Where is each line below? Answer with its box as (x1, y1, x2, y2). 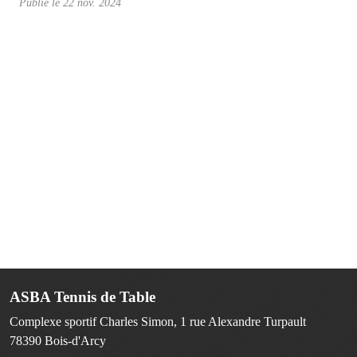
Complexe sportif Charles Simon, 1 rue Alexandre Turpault (10, 315, 306, 329)
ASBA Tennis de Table (10, 288, 155, 306)
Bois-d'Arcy (45, 334, 106, 348)
